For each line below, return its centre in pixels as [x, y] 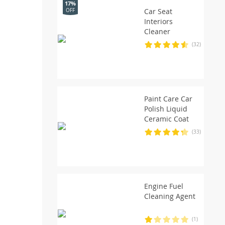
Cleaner [157, 31]
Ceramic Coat [166, 119]
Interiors [158, 21]
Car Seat [158, 11]
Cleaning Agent [170, 196]
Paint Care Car [168, 98]
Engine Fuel [163, 186]
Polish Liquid [165, 108]
